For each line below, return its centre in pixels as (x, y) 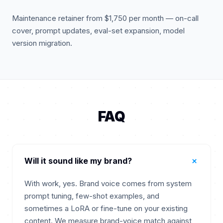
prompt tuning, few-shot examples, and (92, 196)
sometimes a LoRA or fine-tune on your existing (106, 208)
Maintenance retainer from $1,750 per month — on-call (105, 18)
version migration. (42, 43)
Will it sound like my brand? (78, 161)
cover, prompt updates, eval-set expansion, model (98, 31)
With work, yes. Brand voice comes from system (108, 183)
